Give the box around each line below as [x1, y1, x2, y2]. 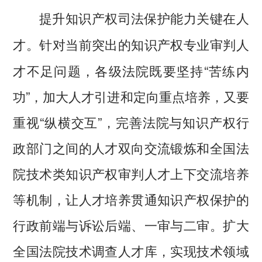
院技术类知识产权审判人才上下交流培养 [13, 163, 249, 182]
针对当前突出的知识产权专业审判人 [39, 34, 249, 53]
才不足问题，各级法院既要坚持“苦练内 [13, 60, 249, 80]
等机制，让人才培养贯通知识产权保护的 [13, 189, 249, 208]
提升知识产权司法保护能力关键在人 [39, 8, 249, 27]
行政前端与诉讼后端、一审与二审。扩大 [13, 215, 249, 234]
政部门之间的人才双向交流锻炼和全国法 [13, 137, 249, 157]
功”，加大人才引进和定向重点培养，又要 [13, 86, 249, 105]
